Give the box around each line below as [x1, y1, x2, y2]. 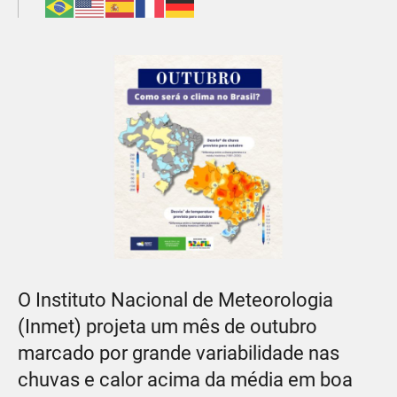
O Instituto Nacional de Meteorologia [18, 288, 333, 311]
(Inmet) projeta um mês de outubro [18, 315, 317, 338]
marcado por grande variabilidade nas [18, 341, 339, 364]
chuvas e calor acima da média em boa [18, 368, 353, 391]
